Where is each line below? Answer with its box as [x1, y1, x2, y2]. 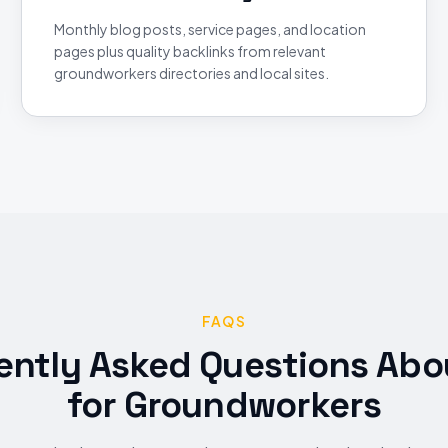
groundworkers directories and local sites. [54, 64, 330, 82]
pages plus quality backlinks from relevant [54, 42, 327, 60]
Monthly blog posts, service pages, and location [54, 20, 367, 38]
